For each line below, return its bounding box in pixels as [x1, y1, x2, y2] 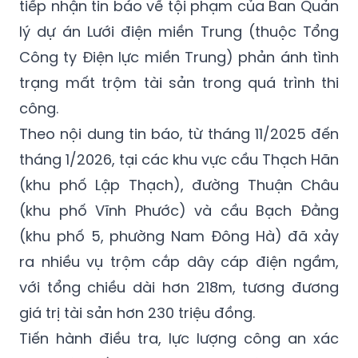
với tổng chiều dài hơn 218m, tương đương [19, 276, 339, 297]
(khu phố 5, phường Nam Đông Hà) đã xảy [19, 225, 339, 246]
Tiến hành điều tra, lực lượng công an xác [19, 328, 339, 348]
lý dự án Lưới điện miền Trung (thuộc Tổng [19, 21, 339, 42]
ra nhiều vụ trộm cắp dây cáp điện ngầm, [19, 251, 339, 272]
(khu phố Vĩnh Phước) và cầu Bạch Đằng [19, 200, 339, 221]
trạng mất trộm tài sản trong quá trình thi [19, 72, 339, 93]
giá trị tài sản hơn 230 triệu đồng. [19, 302, 255, 323]
